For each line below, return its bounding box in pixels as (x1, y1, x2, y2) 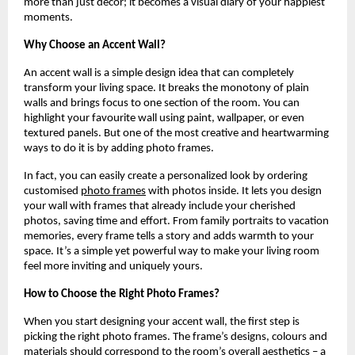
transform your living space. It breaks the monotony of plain (24, 82, 309, 95)
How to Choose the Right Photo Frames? (24, 288, 222, 301)
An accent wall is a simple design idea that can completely (24, 67, 294, 80)
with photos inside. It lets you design (146, 185, 322, 198)
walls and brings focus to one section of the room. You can (24, 97, 300, 110)
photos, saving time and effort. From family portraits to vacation (24, 216, 329, 228)
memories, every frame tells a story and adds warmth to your (24, 231, 314, 243)
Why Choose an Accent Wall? (24, 40, 168, 52)
